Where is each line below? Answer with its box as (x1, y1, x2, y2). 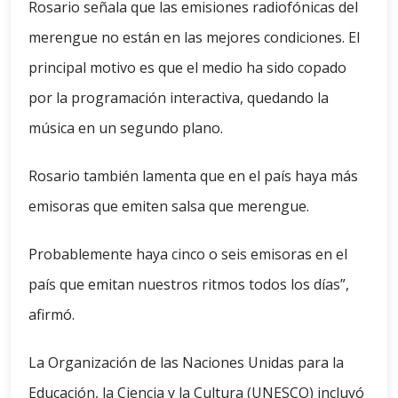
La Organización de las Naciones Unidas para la (28, 353, 344, 373)
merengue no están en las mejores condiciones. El (28, 28, 360, 48)
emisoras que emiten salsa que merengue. (28, 196, 309, 217)
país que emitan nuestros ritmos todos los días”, (28, 275, 349, 295)
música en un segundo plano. (28, 118, 223, 139)
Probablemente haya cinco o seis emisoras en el (28, 244, 347, 265)
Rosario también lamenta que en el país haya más (28, 166, 358, 187)
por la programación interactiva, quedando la (28, 88, 329, 108)
